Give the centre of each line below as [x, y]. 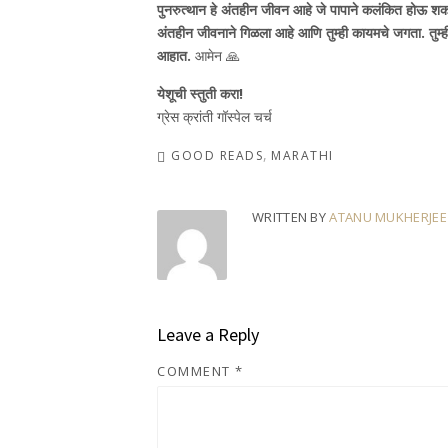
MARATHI [302, 155]
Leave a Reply [208, 334]
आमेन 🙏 [215, 55]
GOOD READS [217, 155]
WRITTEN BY [291, 217]
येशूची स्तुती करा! [200, 93]
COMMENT [196, 371]
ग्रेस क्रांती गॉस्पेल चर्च [214, 116]
